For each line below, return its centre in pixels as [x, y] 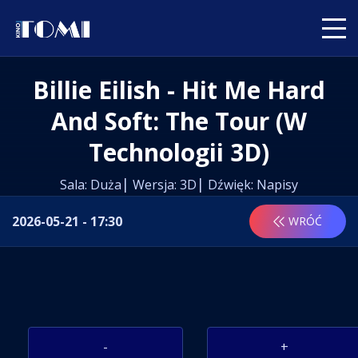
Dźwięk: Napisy [253, 185]
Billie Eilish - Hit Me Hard [41, 90]
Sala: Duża [94, 185]
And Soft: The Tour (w [179, 121]
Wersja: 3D [165, 185]
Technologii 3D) [179, 152]
